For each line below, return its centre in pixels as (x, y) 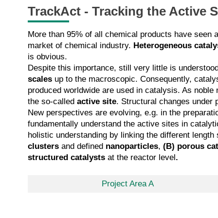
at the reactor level (142, 157)
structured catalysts (68, 157)
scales (40, 79)
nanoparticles (132, 146)
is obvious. (47, 56)
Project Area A (127, 184)
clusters (43, 146)
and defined (82, 146)
